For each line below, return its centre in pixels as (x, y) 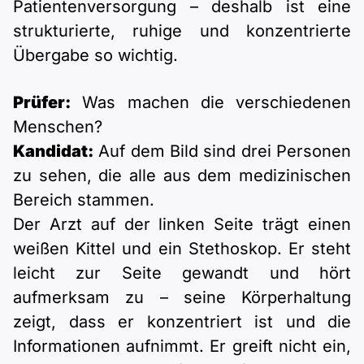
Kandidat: (53, 152)
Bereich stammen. (84, 200)
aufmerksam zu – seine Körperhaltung (182, 298)
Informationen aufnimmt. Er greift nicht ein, (182, 347)
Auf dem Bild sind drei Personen (222, 152)
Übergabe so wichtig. (95, 56)
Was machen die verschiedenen (211, 103)
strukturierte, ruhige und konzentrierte (182, 31)
